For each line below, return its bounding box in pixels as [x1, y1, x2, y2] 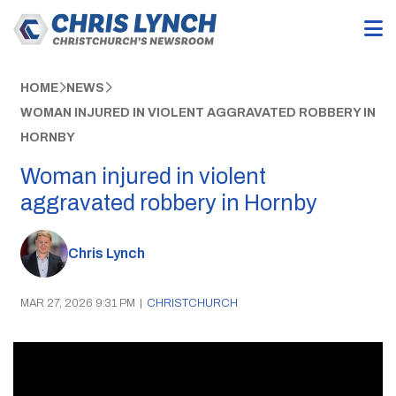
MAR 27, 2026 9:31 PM [19, 296, 135, 309]
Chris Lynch [67, 246, 145, 262]
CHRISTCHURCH [146, 296, 238, 309]
